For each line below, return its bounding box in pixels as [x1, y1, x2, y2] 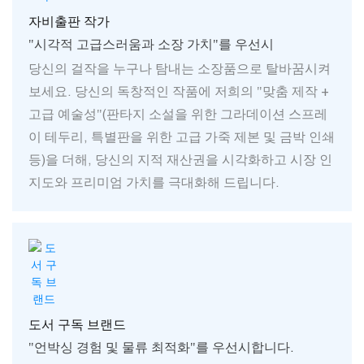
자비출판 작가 [28, 13, 110, 28]
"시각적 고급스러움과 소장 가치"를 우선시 [28, 36, 274, 51]
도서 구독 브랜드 [28, 316, 126, 331]
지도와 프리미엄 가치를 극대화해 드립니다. [28, 174, 279, 189]
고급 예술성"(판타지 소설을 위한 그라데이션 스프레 [28, 106, 327, 121]
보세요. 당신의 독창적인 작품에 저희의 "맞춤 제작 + [28, 83, 329, 98]
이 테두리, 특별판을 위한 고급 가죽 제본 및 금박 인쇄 [28, 128, 335, 144]
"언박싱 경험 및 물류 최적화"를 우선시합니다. [28, 339, 294, 354]
